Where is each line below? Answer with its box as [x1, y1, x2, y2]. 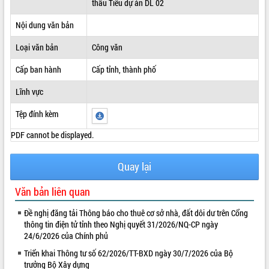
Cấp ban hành [15, 63, 61, 75]
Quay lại [117, 159, 151, 174]
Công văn [91, 41, 122, 53]
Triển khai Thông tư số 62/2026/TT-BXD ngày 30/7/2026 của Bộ [24, 247, 233, 259]
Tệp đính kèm [15, 107, 58, 119]
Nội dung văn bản [15, 19, 74, 31]
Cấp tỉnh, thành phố [91, 63, 156, 75]
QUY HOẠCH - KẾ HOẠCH [5, 35, 81, 46]
